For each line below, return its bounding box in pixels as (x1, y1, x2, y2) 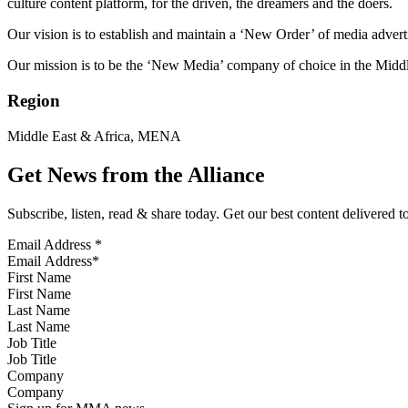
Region (7, 91, 60, 111)
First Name (7, 269, 71, 285)
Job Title (7, 334, 56, 351)
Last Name (7, 301, 70, 318)
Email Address (7, 236, 95, 252)
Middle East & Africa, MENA (7, 127, 181, 144)
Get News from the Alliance (7, 162, 265, 187)
